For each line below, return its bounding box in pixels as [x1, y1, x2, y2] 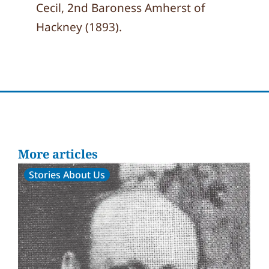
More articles [18, 146, 98, 162]
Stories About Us [29, 168, 105, 181]
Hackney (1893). [36, 19, 122, 35]
